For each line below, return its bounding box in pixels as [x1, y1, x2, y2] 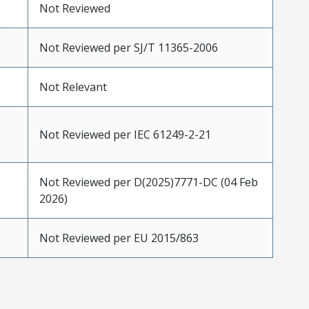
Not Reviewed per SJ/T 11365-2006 [39, 39, 218, 55]
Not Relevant [39, 79, 107, 94]
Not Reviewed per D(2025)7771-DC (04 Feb [39, 174, 258, 190]
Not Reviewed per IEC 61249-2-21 [39, 126, 211, 142]
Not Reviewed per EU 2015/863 [39, 230, 199, 246]
